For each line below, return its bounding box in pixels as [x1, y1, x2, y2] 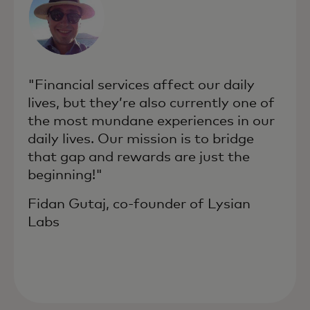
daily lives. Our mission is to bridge [28, 131, 254, 146]
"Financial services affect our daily [28, 77, 255, 92]
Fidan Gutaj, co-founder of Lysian [28, 197, 250, 211]
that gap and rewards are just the [28, 149, 250, 164]
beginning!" [28, 167, 102, 182]
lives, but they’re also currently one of [28, 95, 275, 110]
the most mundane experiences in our [28, 113, 275, 128]
